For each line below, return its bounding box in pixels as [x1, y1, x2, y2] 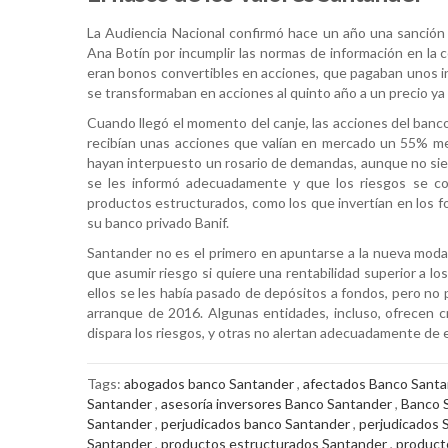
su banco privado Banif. [87, 214, 229, 231]
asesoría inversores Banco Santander [161, 395, 392, 412]
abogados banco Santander [124, 375, 294, 392]
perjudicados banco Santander [161, 415, 350, 432]
